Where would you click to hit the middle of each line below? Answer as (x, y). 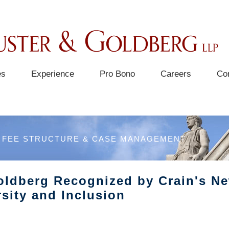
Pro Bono (117, 74)
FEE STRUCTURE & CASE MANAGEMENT (94, 139)
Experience (53, 74)
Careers (176, 74)
